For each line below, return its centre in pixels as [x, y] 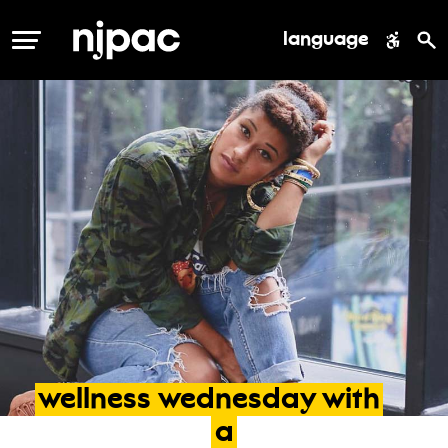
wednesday [236, 401]
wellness [94, 401]
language [325, 40]
